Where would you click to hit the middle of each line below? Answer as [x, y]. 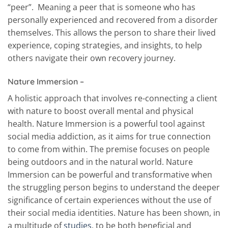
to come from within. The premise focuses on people [109, 149]
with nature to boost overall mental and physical [101, 111]
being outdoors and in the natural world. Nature [100, 162]
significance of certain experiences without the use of [109, 200]
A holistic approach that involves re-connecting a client [112, 98]
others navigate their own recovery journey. [93, 58]
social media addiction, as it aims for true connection [109, 137]
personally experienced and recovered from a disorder [113, 20]
